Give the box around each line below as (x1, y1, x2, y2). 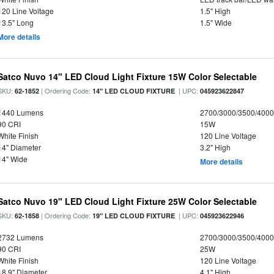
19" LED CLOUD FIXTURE (92, 211, 176, 220)
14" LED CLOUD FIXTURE (92, 86, 176, 95)
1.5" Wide (199, 17, 232, 28)
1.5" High (199, 6, 231, 16)
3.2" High (199, 142, 231, 152)
